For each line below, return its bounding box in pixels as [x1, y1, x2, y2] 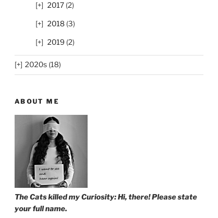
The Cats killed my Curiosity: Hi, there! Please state [15, 193, 197, 202]
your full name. [15, 204, 67, 214]
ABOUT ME [15, 97, 59, 105]
